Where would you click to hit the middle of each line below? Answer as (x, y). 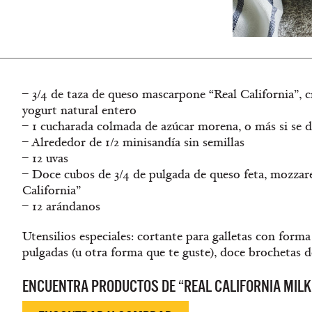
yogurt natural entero (79, 110)
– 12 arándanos (61, 206)
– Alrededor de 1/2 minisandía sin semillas (133, 142)
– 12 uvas (45, 158)
